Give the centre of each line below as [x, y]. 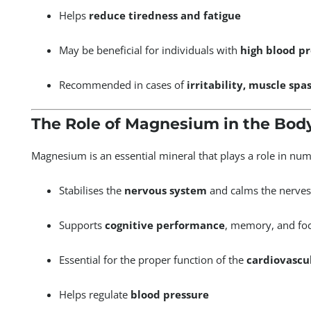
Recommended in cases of [123, 84]
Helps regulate [94, 294]
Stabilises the [91, 190]
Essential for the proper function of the [152, 259]
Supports [82, 225]
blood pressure [169, 294]
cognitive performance [165, 225]
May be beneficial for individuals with [149, 50]
